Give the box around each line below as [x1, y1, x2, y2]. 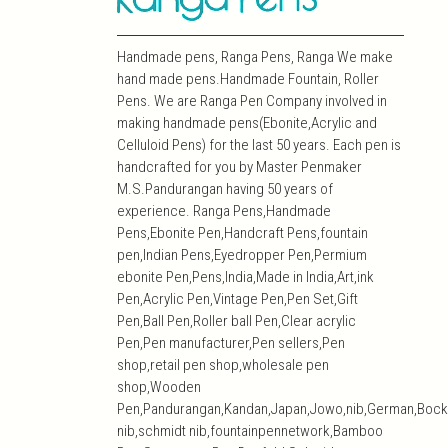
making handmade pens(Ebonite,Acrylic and [117, 114, 377, 133]
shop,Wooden [117, 378, 201, 397]
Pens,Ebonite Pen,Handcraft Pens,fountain [117, 224, 368, 243]
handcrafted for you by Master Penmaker [117, 158, 362, 177]
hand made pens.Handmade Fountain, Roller [117, 70, 379, 89]
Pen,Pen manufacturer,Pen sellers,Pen [117, 334, 345, 353]
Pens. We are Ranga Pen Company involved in [117, 92, 387, 111]
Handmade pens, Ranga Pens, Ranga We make [117, 48, 393, 67]
